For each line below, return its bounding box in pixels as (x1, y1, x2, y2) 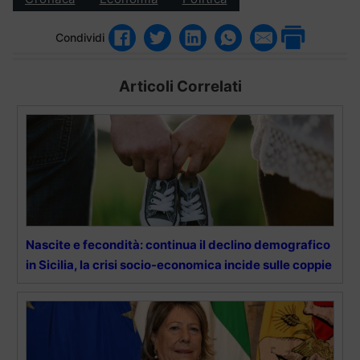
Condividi (55, 31, 104, 45)
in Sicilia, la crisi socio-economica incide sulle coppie (26, 256, 332, 272)
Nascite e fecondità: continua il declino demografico (26, 236, 330, 252)
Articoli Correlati (118, 76, 242, 96)
